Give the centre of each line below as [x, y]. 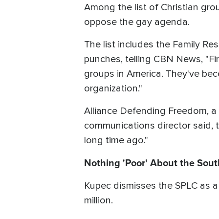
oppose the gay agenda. [139, 22]
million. [101, 200]
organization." [113, 88]
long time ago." [119, 140]
